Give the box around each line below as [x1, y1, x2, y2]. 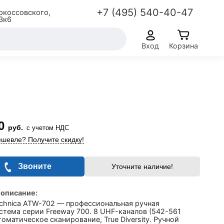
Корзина [169, 41, 198, 50]
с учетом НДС [26, 124, 69, 131]
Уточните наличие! [111, 162, 173, 170]
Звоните [18, 162, 52, 170]
